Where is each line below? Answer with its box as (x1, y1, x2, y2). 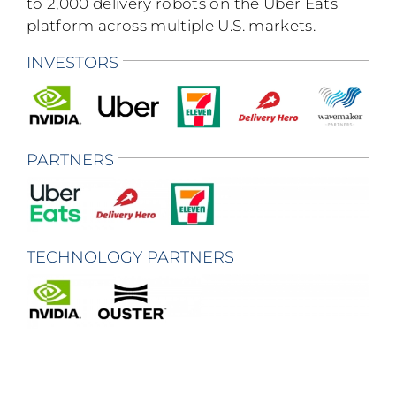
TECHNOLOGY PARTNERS (27, 247, 234, 268)
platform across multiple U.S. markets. (27, 17, 316, 34)
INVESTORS (27, 53, 118, 72)
